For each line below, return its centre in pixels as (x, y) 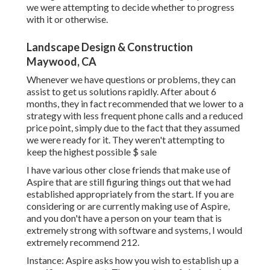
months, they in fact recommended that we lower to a (135, 104)
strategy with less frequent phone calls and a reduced (135, 116)
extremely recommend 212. (83, 242)
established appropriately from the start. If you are (130, 194)
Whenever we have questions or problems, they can (131, 80)
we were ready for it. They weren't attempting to (126, 140)
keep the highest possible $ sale (92, 152)
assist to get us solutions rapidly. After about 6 (121, 92)
